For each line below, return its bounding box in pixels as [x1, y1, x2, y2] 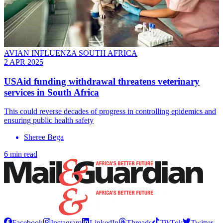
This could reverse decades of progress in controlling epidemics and [4, 107, 216, 116]
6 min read [4, 150, 37, 159]
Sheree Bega [24, 133, 64, 142]
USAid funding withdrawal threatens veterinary [4, 76, 200, 87]
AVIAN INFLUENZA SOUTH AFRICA [4, 49, 137, 58]
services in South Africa [4, 87, 99, 98]
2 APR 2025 [4, 58, 43, 67]
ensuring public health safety [4, 116, 94, 125]
